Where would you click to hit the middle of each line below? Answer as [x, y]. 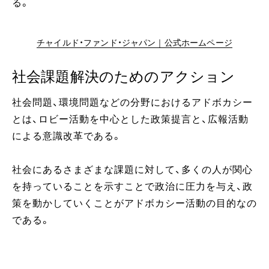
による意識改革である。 [67, 136]
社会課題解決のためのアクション [124, 77]
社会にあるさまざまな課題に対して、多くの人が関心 [132, 170]
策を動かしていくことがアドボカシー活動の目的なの [134, 203]
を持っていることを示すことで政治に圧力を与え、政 [132, 186]
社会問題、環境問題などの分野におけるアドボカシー [132, 102]
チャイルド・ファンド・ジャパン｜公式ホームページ [134, 43]
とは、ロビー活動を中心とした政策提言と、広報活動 [130, 119]
